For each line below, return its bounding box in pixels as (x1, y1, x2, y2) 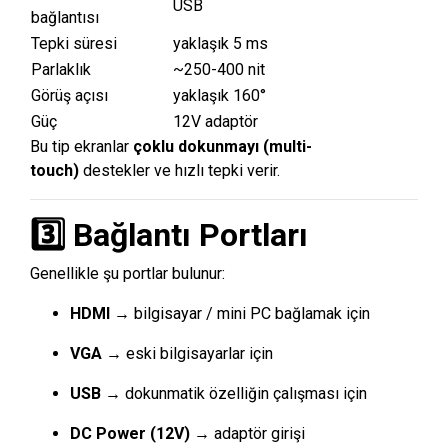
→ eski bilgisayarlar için (102, 343, 273, 363)
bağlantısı (31, 7, 99, 27)
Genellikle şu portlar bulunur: (30, 263, 225, 283)
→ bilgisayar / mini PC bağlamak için (110, 303, 370, 323)
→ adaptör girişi (190, 423, 305, 443)
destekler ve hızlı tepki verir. (79, 160, 280, 180)
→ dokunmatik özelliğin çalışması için (101, 383, 367, 403)
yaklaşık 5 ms (173, 33, 268, 53)
